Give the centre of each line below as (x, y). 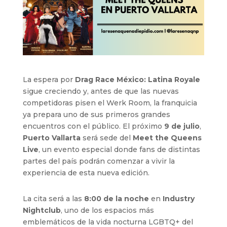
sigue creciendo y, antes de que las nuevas (101, 91)
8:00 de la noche (116, 198)
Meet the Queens (167, 138)
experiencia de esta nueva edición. (86, 173)
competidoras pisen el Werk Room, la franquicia (110, 103)
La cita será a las (53, 198)
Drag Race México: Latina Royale (137, 79)
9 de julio (182, 126)
